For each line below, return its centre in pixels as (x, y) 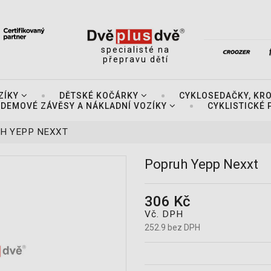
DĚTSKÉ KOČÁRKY (99, 95)
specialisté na (135, 49)
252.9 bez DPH (172, 227)
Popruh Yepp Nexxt (201, 164)
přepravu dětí (135, 59)
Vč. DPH (164, 214)
